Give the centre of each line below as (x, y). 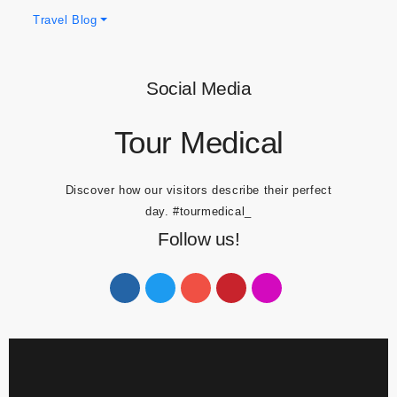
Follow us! (198, 279)
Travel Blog (65, 60)
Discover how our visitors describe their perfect (198, 230)
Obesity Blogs (73, 28)
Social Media (198, 128)
